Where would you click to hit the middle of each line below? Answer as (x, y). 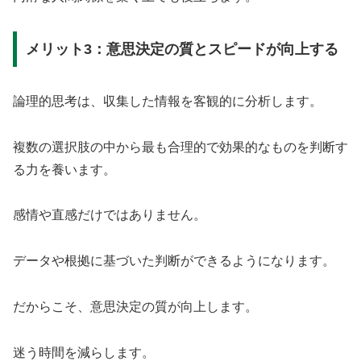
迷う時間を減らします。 (84, 352)
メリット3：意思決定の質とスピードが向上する (182, 49)
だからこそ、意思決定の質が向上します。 (135, 306)
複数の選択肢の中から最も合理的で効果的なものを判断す (180, 147)
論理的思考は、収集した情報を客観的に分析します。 (168, 101)
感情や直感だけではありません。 (110, 215)
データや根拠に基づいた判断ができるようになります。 (174, 261)
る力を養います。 (64, 169)
